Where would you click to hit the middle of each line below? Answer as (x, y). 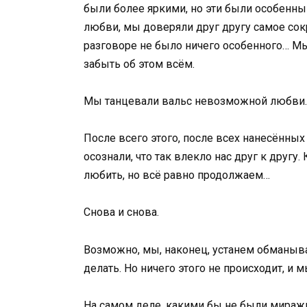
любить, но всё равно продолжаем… (177, 175)
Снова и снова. (121, 212)
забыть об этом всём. (139, 64)
